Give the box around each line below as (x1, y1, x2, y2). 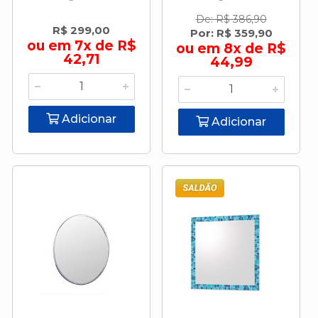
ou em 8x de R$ (176, 40, 286, 57)
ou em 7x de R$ (26, 38, 136, 54)
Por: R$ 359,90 (190, 26, 273, 40)
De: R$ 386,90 (195, 13, 267, 26)
